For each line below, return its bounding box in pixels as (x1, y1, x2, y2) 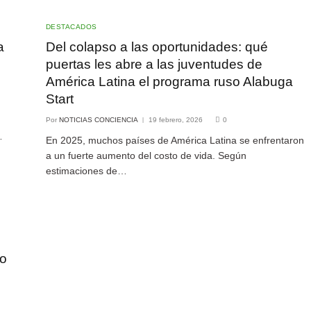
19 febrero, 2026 (148, 115, 203, 124)
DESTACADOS (45, 22, 97, 31)
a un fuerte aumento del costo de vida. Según (45, 149, 246, 161)
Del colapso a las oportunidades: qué (45, 39, 268, 54)
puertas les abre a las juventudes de (45, 56, 262, 72)
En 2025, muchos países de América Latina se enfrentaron (45, 134, 304, 146)
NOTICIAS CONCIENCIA (58, 115, 138, 124)
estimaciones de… (45, 165, 127, 176)
